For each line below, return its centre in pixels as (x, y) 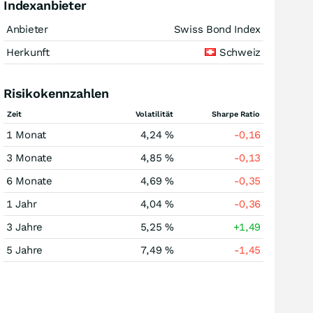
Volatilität (154, 114)
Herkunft (28, 52)
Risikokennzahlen (57, 93)
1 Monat (26, 135)
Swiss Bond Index (217, 29)
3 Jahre (24, 227)
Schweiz (238, 52)
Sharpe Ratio (236, 114)
